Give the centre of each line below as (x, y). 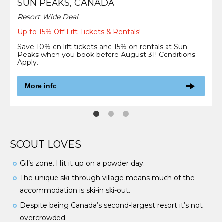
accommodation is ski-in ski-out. (75, 191)
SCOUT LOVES (46, 144)
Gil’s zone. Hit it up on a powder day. (82, 163)
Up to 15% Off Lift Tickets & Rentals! (79, 31)
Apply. (28, 62)
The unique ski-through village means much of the (107, 178)
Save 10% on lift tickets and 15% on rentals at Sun (102, 46)
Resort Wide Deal (48, 17)
